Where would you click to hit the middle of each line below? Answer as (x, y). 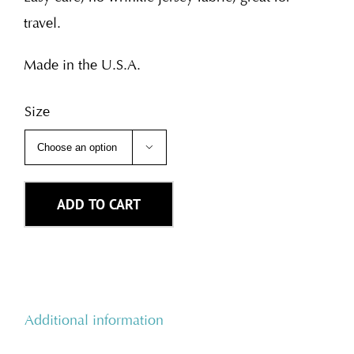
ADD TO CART (99, 205)
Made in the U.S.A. (82, 65)
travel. (42, 23)
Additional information (94, 320)
